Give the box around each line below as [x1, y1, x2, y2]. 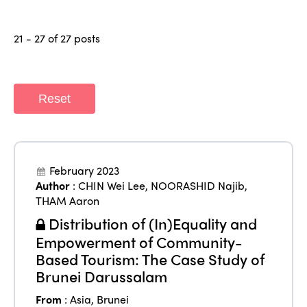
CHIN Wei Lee [78, 177, 146, 193]
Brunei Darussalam [36, 265, 168, 287]
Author [36, 177, 71, 193]
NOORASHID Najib [151, 177, 245, 193]
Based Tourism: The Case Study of [36, 247, 265, 270]
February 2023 [49, 162, 120, 178]
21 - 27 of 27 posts [14, 29, 101, 46]
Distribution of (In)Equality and [45, 212, 258, 234]
